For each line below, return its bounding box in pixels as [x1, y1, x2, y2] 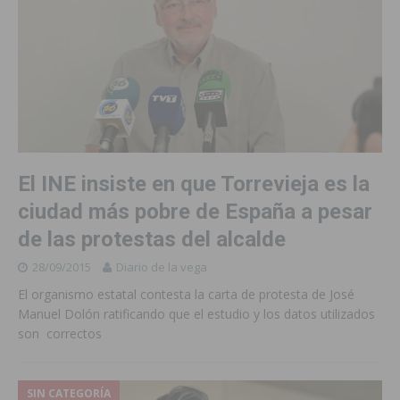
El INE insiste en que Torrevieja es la [18, 171, 370, 196]
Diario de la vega [116, 258, 207, 275]
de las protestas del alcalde [18, 226, 286, 252]
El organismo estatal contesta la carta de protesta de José [18, 285, 354, 303]
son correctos [18, 324, 102, 342]
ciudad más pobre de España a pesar [18, 198, 372, 224]
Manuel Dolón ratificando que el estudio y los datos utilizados [18, 304, 375, 322]
